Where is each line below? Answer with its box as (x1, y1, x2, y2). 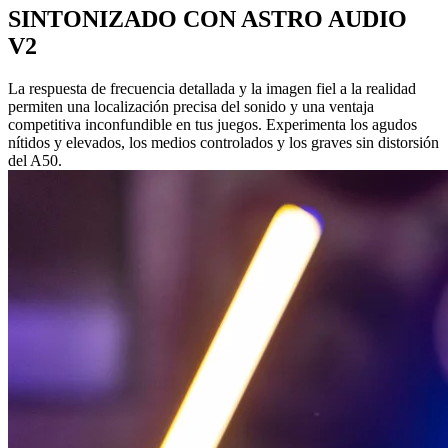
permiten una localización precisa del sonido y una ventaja (8, 97, 374, 115)
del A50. (8, 151, 62, 169)
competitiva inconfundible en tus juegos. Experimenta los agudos (8, 115, 417, 133)
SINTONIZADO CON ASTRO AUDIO (8, 5, 407, 32)
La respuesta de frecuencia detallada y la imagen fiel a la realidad (8, 79, 416, 97)
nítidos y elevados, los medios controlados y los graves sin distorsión (8, 133, 439, 151)
